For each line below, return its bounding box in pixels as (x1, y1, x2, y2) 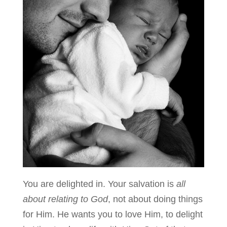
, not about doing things (107, 194, 203, 204)
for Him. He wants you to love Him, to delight (22, 209, 203, 219)
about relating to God (22, 194, 108, 204)
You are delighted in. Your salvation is (22, 178, 176, 189)
